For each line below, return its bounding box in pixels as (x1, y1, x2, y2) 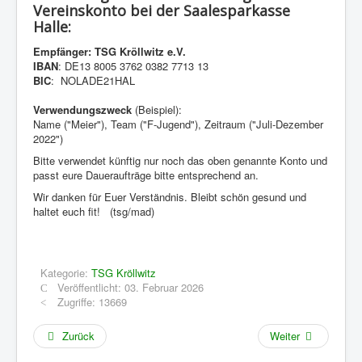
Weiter (269, 327, 300, 343)
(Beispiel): (132, 101, 182, 117)
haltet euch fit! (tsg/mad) (33, 203, 154, 219)
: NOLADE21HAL (51, 72, 135, 88)
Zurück (62, 327, 95, 343)
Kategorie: (40, 264, 91, 280)
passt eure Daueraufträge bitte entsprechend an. (33, 166, 259, 183)
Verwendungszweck (33, 101, 132, 117)
